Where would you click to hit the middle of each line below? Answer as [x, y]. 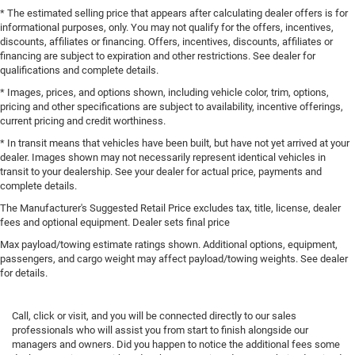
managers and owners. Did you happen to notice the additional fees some [176, 345]
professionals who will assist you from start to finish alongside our [160, 330]
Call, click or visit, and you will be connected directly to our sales [154, 316]
